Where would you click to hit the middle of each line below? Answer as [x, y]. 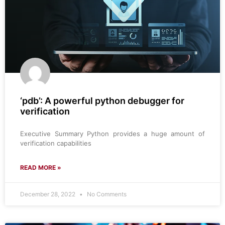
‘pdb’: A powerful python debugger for [102, 101]
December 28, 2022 [48, 194]
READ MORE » [41, 168]
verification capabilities [56, 143]
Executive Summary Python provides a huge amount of [113, 134]
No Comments [106, 194]
